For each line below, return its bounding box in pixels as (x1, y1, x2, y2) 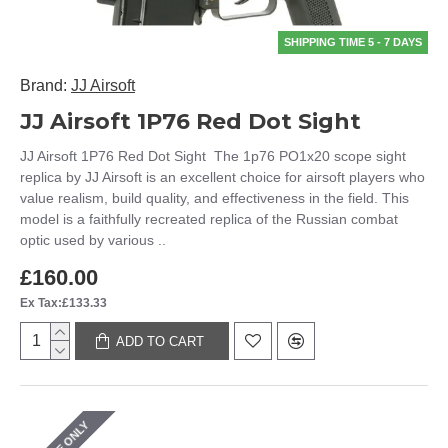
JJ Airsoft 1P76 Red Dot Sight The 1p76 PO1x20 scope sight (20, 148, 406, 164)
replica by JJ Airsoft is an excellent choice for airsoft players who (20, 169, 425, 185)
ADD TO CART (116, 333, 205, 349)
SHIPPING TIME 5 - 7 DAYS (284, 36, 422, 48)
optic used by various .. (20, 232, 166, 248)
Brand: (20, 77, 67, 94)
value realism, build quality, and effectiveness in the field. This (20, 190, 409, 206)
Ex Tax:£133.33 (20, 296, 107, 310)
